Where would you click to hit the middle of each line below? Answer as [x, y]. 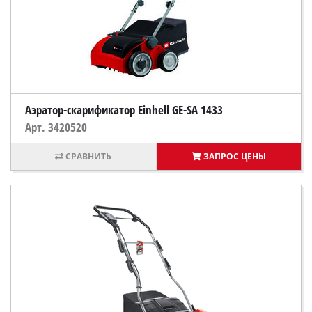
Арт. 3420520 [56, 127]
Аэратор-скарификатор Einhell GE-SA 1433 [124, 110]
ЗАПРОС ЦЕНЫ [234, 156]
